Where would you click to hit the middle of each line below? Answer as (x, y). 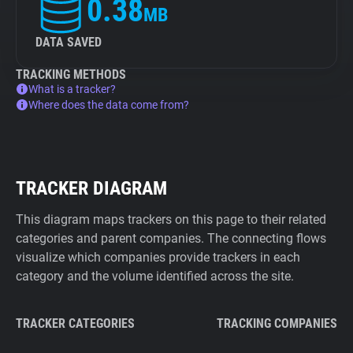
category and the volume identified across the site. (155, 276)
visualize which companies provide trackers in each (158, 257)
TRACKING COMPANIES (277, 323)
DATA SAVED (69, 42)
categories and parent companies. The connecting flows (171, 238)
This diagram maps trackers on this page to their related (171, 219)
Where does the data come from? (109, 105)
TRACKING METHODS (71, 74)
